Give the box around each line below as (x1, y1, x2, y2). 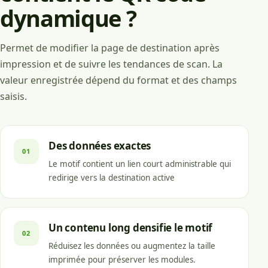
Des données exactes (48, 138, 151, 153)
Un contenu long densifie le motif (48, 220, 213, 234)
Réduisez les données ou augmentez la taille (48, 240, 215, 251)
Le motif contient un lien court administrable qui (48, 158, 231, 169)
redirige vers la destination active (48, 172, 175, 183)
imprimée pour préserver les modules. (48, 254, 196, 265)
